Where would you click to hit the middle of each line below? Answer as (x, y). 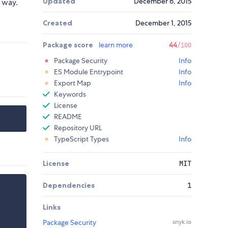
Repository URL (78, 128)
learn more (116, 45)
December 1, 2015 (163, 23)
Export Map (73, 83)
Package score (69, 45)
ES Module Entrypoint (89, 72)
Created (58, 23)
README (68, 117)
